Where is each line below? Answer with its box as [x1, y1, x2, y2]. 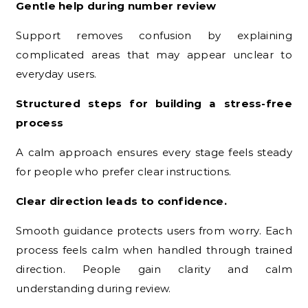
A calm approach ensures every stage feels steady [16, 145, 292, 159]
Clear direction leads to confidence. [16, 194, 227, 208]
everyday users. [16, 67, 97, 80]
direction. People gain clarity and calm [16, 262, 292, 276]
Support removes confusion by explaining [16, 28, 292, 42]
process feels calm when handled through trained [16, 243, 292, 256]
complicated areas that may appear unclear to [16, 47, 292, 61]
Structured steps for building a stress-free [16, 96, 292, 110]
